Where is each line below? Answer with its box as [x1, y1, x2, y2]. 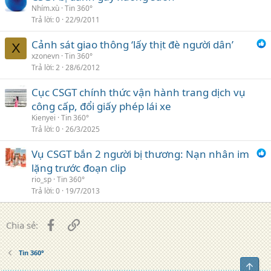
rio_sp [31, 174, 51, 184]
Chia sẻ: [6, 219, 38, 231]
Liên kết [79, 218, 112, 230]
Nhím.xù [31, 3, 59, 13]
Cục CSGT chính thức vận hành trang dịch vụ [31, 85, 246, 99]
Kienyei [31, 113, 56, 123]
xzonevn [31, 51, 59, 61]
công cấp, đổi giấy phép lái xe [31, 99, 171, 113]
